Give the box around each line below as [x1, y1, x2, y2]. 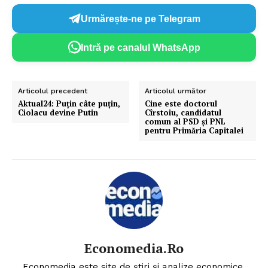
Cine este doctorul [145, 98, 218, 109]
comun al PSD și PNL [145, 116, 226, 127]
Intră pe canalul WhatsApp [81, 42, 200, 53]
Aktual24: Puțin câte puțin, [18, 98, 120, 109]
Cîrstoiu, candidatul [145, 107, 222, 118]
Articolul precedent [18, 87, 87, 96]
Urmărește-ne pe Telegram [81, 13, 200, 24]
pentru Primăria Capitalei [145, 125, 244, 136]
